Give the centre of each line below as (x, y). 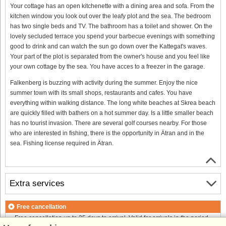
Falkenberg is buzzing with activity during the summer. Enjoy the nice (104, 82)
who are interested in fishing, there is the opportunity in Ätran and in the (107, 133)
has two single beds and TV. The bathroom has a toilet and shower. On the (111, 26)
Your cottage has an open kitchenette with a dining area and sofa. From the (112, 6)
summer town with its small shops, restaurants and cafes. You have (101, 93)
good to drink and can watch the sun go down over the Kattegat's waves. (108, 46)
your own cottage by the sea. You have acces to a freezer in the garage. (107, 66)
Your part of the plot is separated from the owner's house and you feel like (110, 56)
